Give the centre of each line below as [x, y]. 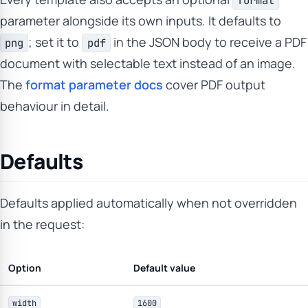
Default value [164, 268]
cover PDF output [214, 85]
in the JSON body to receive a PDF [208, 42]
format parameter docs [94, 85]
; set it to [55, 42]
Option [25, 268]
